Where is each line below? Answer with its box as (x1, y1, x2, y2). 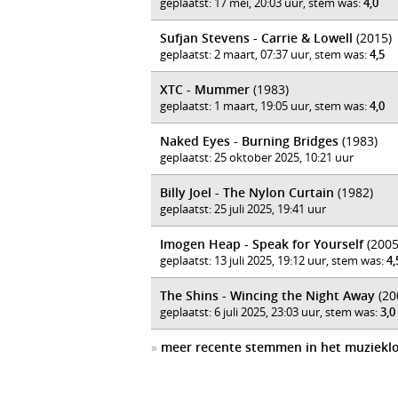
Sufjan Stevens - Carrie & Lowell (160, 29, 353, 46)
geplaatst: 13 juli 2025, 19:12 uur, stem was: (160, 252, 386, 268)
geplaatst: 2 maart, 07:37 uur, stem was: (160, 46, 370, 62)
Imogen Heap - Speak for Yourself (160, 235, 363, 252)
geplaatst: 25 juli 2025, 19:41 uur (160, 201, 326, 217)
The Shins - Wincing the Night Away (160, 287, 375, 304)
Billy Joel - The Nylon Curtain (160, 184, 334, 201)
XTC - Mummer (160, 81, 250, 98)
